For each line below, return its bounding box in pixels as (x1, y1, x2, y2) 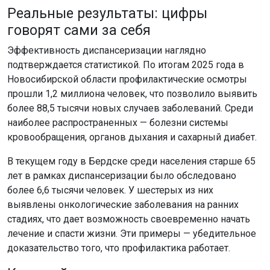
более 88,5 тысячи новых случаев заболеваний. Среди (7, 102, 253, 114)
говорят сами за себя (7, 21, 151, 39)
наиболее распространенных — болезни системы (7, 116, 228, 128)
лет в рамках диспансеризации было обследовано (7, 169, 236, 181)
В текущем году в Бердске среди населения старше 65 (7, 155, 256, 167)
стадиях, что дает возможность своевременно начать (7, 213, 250, 225)
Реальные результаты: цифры (7, 4, 207, 22)
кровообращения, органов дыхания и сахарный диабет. (7, 131, 257, 143)
